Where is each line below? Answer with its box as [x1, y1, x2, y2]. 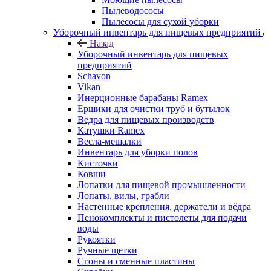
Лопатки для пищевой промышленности [77, 179, 246, 190]
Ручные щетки [77, 244, 137, 255]
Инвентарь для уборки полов [77, 146, 198, 157]
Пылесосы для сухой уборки [102, 16, 219, 27]
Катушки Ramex [77, 125, 145, 135]
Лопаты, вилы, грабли [77, 190, 169, 201]
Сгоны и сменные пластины [77, 255, 195, 266]
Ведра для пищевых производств [77, 114, 214, 125]
